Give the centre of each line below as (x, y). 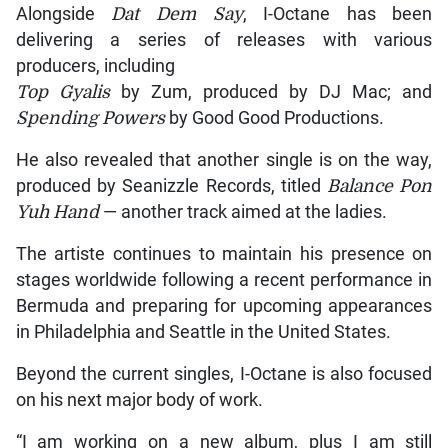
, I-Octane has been (337, 13)
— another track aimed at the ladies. (244, 211)
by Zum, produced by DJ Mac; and (271, 91)
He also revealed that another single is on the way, (224, 159)
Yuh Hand (59, 211)
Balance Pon (380, 185)
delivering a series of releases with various (224, 39)
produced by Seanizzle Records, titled (171, 185)
